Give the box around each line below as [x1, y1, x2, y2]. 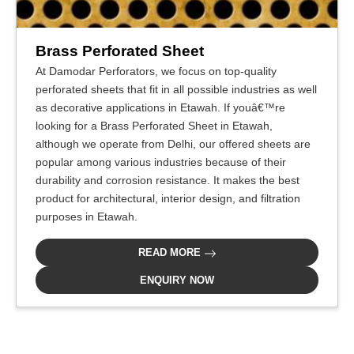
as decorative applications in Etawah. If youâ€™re [36, 101, 285, 115]
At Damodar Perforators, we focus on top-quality [36, 65, 277, 78]
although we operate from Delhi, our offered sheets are [36, 137, 311, 151]
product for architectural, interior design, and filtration [36, 192, 300, 205]
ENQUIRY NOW [140, 274, 214, 287]
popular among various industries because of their [36, 156, 286, 169]
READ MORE [137, 247, 204, 259]
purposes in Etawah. [36, 210, 137, 224]
